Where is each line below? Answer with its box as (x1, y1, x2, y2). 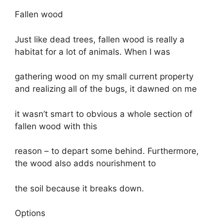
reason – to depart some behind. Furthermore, (15, 146, 199, 156)
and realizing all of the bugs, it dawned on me (15, 84, 197, 94)
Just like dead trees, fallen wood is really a (15, 34, 184, 44)
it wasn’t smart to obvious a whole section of (15, 109, 192, 119)
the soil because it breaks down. (15, 183, 144, 193)
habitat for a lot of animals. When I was (15, 46, 170, 57)
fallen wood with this (15, 121, 97, 131)
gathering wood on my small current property (15, 72, 193, 81)
